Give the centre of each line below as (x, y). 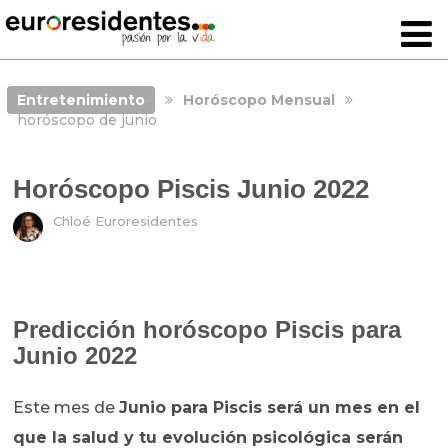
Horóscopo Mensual (258, 100)
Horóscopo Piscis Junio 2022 (191, 189)
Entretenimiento (80, 100)
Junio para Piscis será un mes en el (270, 408)
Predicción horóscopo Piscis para (207, 330)
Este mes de (66, 408)
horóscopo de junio (86, 120)
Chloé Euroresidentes (126, 221)
